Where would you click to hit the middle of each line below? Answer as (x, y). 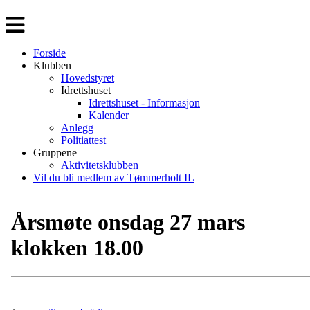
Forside (49, 53)
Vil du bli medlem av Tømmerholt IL (114, 177)
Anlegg (77, 128)
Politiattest (83, 140)
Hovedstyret (88, 78)
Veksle (19, 19)
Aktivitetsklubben (100, 165)
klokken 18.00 (77, 248)
